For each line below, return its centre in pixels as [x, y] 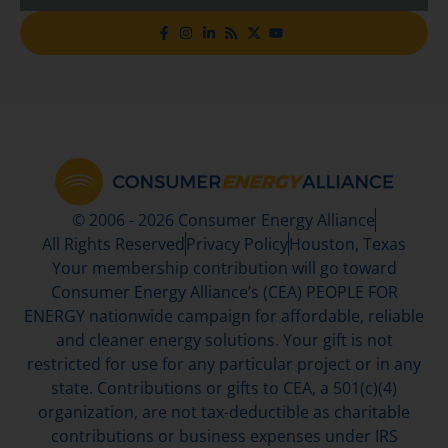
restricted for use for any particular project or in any [224, 363]
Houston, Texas [347, 243]
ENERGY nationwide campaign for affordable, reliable [224, 315]
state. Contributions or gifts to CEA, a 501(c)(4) [224, 387]
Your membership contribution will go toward [224, 267]
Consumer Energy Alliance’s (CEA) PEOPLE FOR [224, 291]
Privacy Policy [237, 243]
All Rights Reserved [113, 243]
